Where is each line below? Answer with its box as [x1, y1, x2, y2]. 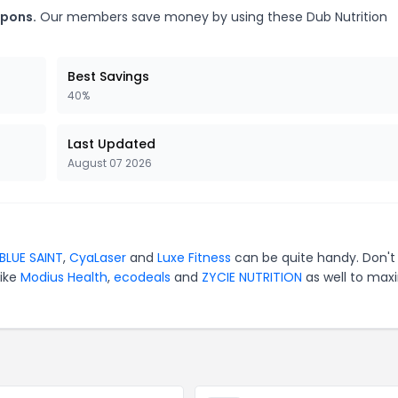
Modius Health [20, 267, 107, 286]
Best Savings [68, 67, 149, 85]
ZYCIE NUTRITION [202, 267, 302, 286]
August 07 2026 [68, 155, 152, 171]
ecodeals [114, 267, 171, 286]
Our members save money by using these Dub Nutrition [36, 7, 387, 26]
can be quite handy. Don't [231, 248, 395, 267]
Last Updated [68, 134, 155, 153]
